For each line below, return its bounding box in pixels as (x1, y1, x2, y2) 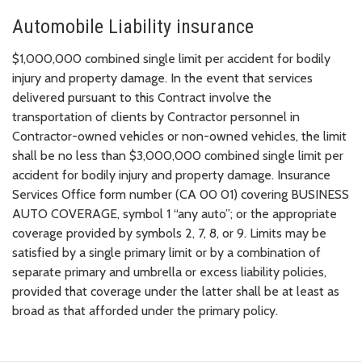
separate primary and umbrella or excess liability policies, (12, 264, 326, 280)
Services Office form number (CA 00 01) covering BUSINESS (12, 187, 349, 203)
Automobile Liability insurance (12, 15, 254, 39)
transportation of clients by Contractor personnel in (12, 109, 300, 125)
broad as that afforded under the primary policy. (12, 303, 278, 319)
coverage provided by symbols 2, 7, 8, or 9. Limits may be (12, 225, 326, 242)
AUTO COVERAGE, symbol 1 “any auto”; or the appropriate (12, 206, 337, 222)
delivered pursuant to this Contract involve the (12, 90, 271, 106)
